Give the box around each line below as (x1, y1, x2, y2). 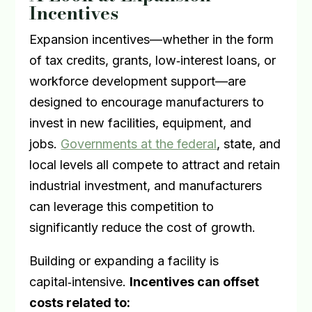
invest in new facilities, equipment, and (29, 116, 252, 130)
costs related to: (29, 295, 131, 310)
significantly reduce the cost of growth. (29, 220, 256, 235)
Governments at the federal (61, 136, 217, 151)
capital (29, 274, 68, 289)
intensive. (72, 274, 130, 289)
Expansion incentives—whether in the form (29, 32, 274, 47)
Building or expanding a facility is (29, 253, 219, 268)
